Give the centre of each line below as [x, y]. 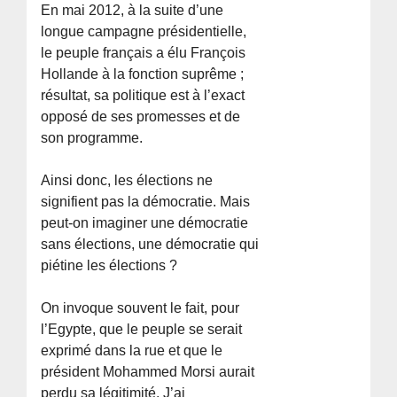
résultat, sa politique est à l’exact [143, 95]
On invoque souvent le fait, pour [140, 307]
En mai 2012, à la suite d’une [132, 10]
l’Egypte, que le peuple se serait [142, 329]
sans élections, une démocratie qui [150, 244]
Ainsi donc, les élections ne [127, 180]
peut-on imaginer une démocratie [145, 222]
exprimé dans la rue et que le [132, 350]
